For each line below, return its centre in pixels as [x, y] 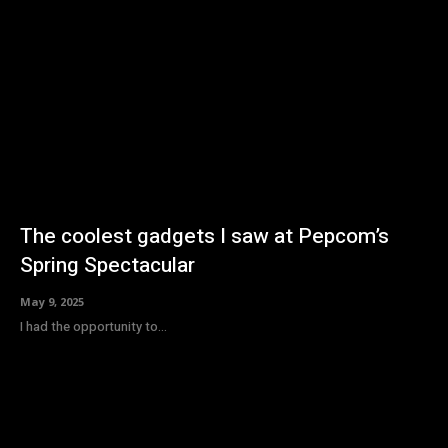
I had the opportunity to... [93, 326]
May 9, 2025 [52, 301]
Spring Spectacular [107, 265]
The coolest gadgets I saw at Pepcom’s [204, 236]
